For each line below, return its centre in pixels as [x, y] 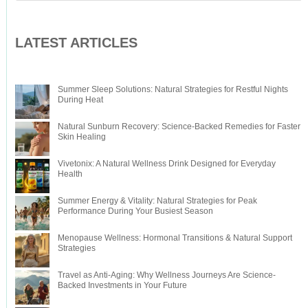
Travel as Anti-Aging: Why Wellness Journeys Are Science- [166, 275]
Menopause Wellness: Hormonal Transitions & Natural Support [175, 238]
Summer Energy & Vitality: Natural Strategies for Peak [157, 200]
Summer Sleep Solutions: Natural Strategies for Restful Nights [173, 89]
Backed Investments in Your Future [122, 285]
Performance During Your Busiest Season [135, 211]
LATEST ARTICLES [76, 42]
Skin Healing [81, 136]
